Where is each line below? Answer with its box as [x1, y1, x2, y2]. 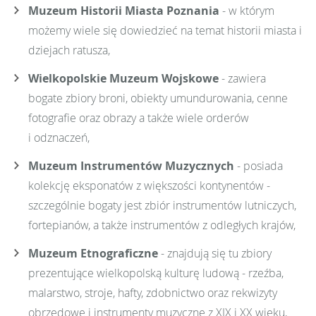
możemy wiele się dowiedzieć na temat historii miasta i [28, 22, 302, 38]
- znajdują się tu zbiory [158, 245, 272, 261]
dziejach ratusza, [28, 42, 110, 58]
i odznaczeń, [28, 129, 90, 145]
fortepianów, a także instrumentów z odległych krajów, [28, 217, 296, 233]
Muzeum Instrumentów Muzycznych [28, 157, 234, 174]
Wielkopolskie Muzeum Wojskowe [28, 70, 219, 86]
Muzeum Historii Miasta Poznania [28, 2, 219, 18]
